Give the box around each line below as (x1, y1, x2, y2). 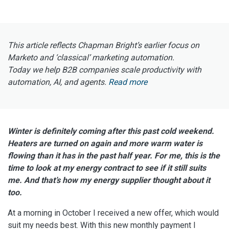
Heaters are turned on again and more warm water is (8, 139, 202, 149)
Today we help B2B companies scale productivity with (8, 65, 201, 75)
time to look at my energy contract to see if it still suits (8, 163, 206, 173)
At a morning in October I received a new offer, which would (8, 208, 219, 218)
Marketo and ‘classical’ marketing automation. (8, 53, 174, 63)
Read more (108, 77, 147, 87)
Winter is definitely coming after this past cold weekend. (8, 126, 214, 136)
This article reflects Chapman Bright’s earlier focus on (8, 40, 199, 51)
